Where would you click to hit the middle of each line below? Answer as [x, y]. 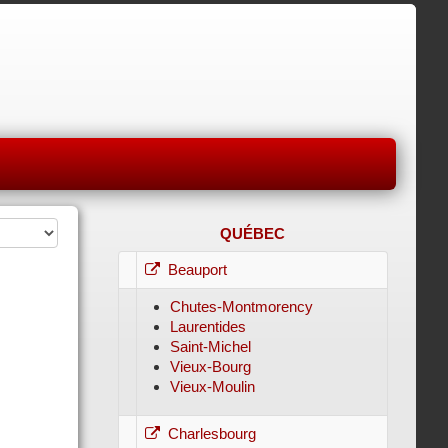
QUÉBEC [253, 233]
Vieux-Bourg [210, 366]
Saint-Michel [210, 346]
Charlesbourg [211, 433]
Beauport [197, 269]
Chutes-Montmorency [241, 306]
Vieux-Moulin [212, 386]
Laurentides [207, 326]
